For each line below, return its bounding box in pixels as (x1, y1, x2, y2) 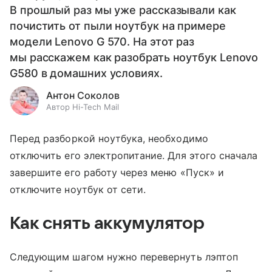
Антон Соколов (46, 89, 120, 101)
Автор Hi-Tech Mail (46, 102, 119, 112)
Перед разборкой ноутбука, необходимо (10, 132, 208, 144)
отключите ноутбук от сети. (10, 183, 146, 195)
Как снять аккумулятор (10, 214, 205, 233)
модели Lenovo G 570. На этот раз (10, 35, 195, 48)
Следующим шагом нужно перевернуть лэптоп (10, 251, 238, 263)
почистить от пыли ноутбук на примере (10, 19, 226, 32)
